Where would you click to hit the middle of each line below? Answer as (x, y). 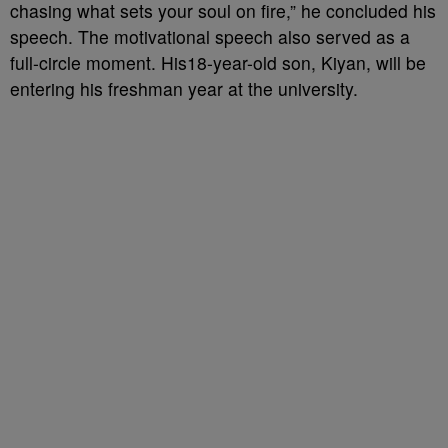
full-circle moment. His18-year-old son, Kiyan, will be (218, 62)
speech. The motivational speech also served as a (210, 36)
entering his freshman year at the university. (184, 88)
